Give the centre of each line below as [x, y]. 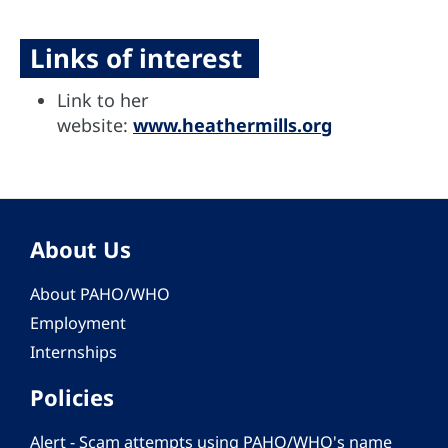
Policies [72, 396]
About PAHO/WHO [100, 293]
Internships [73, 351]
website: [95, 124]
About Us [80, 248]
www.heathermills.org [232, 124]
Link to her [102, 99]
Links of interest [139, 57]
